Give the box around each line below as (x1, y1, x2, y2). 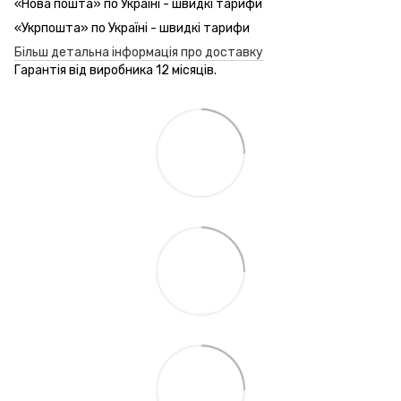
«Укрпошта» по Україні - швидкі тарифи (14, 20, 250, 36)
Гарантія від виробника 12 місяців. (14, 62, 217, 78)
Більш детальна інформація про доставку (14, 44, 263, 60)
